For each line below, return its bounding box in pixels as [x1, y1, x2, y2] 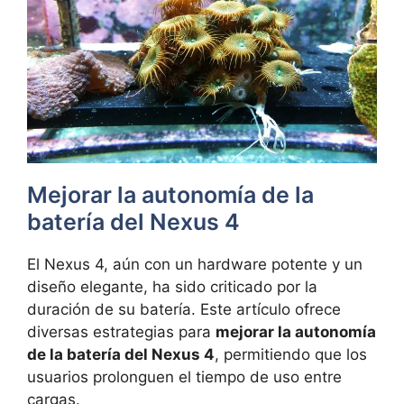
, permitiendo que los [215, 344, 367, 363]
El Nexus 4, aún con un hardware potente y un [27, 254, 363, 273]
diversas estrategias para [27, 322, 216, 341]
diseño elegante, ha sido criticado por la [27, 277, 317, 296]
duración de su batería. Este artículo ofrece [27, 299, 341, 318]
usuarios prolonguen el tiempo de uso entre [27, 367, 342, 386]
